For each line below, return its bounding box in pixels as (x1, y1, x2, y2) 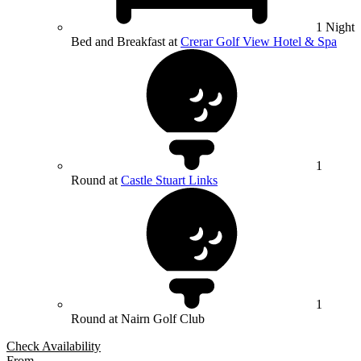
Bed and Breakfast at (71, 35, 180, 49)
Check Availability (6, 339, 101, 354)
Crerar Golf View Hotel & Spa (180, 35, 337, 49)
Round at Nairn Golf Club (71, 312, 205, 326)
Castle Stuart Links (121, 173, 218, 188)
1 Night (316, 20, 355, 35)
